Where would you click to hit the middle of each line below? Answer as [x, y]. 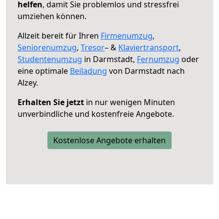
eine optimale [44, 71]
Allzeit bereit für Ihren [59, 35]
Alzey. [28, 82]
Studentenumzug [50, 59]
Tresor [93, 47]
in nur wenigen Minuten [130, 102]
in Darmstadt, [109, 59]
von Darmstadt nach [146, 71]
